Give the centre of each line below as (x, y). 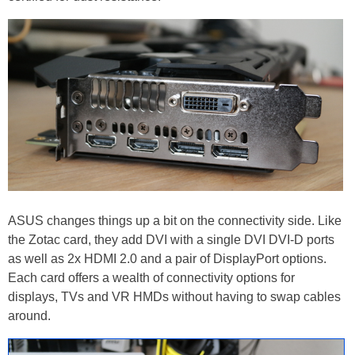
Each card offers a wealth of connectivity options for (151, 278)
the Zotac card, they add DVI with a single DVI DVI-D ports (171, 240)
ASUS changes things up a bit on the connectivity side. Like (175, 221)
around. (29, 316)
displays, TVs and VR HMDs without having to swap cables (174, 297)
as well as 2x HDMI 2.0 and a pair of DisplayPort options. (167, 259)
